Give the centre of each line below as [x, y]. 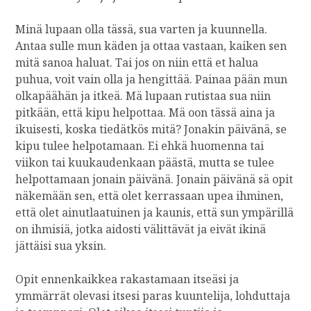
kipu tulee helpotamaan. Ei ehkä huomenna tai [140, 145]
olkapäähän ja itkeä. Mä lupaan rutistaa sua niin [143, 95]
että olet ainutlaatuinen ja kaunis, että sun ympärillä [155, 212]
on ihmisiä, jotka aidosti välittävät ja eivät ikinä [141, 229]
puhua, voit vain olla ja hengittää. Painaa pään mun [152, 79]
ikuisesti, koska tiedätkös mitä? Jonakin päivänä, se [151, 129]
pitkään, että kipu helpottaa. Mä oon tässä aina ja [145, 112]
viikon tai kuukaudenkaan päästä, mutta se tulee [145, 162]
